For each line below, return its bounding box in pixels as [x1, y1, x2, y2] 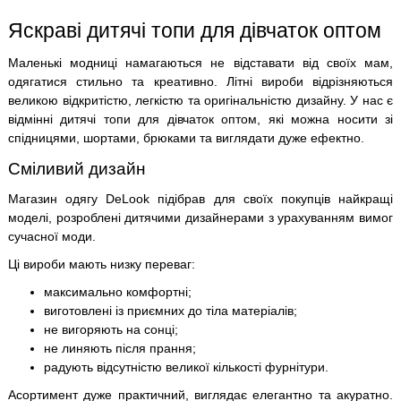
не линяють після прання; [44, 340, 196, 355]
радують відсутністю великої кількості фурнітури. [44, 359, 328, 374]
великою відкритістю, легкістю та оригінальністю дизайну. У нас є [8, 92, 393, 107]
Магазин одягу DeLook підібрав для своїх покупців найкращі [8, 191, 393, 206]
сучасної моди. [8, 228, 96, 243]
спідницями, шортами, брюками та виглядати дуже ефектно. [8, 130, 364, 145]
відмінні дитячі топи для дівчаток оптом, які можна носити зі [8, 111, 393, 126]
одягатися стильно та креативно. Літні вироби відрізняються [8, 73, 393, 89]
